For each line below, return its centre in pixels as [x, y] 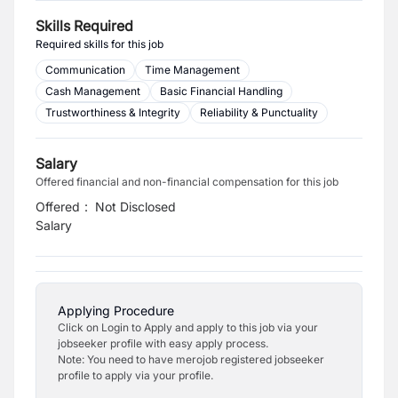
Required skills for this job [99, 44]
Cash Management [93, 91]
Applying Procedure [116, 310]
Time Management [192, 70]
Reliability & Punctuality [259, 112]
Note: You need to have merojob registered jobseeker [191, 359]
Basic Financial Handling [221, 91]
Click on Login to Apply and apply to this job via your [188, 327]
